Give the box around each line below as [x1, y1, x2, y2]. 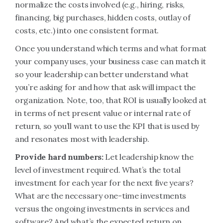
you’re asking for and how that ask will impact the [15, 82, 196, 92]
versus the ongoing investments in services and [15, 204, 190, 214]
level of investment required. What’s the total [15, 165, 181, 175]
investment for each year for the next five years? [15, 178, 194, 188]
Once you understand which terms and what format [15, 43, 207, 53]
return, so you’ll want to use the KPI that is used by [15, 121, 200, 131]
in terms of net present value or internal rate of [15, 108, 191, 118]
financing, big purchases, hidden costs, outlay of [15, 12, 191, 22]
